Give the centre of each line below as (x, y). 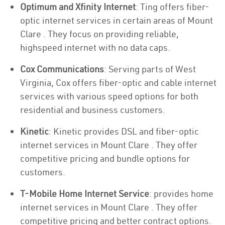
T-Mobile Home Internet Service (85, 194)
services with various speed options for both (109, 96)
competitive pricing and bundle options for (105, 158)
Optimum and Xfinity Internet (78, 7)
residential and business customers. (93, 110)
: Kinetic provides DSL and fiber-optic (124, 131)
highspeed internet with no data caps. (95, 47)
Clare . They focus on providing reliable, (99, 34)
